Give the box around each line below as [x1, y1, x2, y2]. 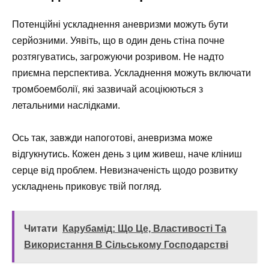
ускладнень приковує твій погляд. [12, 181, 162, 192]
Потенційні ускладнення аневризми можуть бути [12, 19, 228, 29]
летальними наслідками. [12, 100, 120, 110]
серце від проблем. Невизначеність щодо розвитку [12, 165, 238, 175]
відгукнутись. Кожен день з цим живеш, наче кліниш [12, 148, 242, 159]
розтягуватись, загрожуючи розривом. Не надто [12, 51, 224, 62]
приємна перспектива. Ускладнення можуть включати [12, 67, 251, 78]
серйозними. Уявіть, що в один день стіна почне [12, 35, 225, 46]
